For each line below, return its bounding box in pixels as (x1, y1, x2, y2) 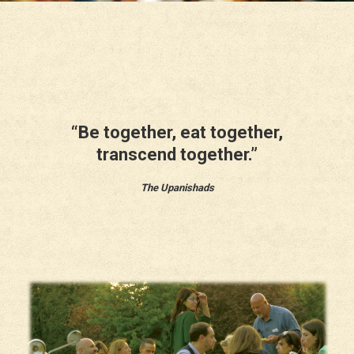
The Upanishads (140, 182, 214, 194)
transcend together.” (96, 145, 258, 164)
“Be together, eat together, (71, 122, 283, 142)
